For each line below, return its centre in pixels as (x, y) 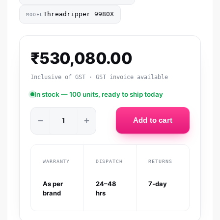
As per (53, 184)
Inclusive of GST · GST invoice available (99, 77)
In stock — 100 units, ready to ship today (99, 95)
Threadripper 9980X (79, 14)
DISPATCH (109, 162)
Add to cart (153, 120)
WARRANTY (56, 162)
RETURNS (160, 162)
